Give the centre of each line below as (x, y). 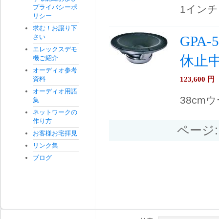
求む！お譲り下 (55, 28)
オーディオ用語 (55, 91)
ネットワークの (55, 112)
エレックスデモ (55, 49)
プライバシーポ (55, 7)
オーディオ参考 (55, 70)
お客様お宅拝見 (55, 133)
